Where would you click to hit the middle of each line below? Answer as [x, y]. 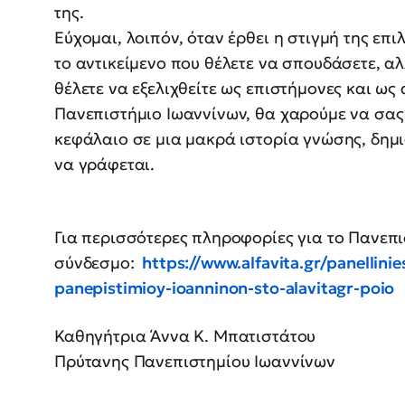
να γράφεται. [105, 165]
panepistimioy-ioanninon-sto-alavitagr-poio [225, 288]
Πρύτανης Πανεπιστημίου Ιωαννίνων [195, 362]
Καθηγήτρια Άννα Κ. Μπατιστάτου [185, 336]
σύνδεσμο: [97, 263]
